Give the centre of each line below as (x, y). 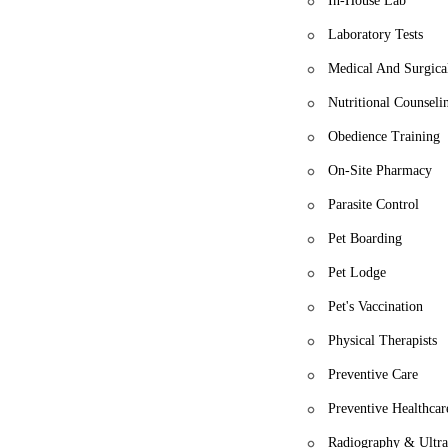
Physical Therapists (383, 340)
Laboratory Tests (376, 34)
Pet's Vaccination (376, 306)
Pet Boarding (365, 238)
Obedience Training (384, 136)
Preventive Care (373, 374)
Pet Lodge (357, 272)
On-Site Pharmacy (380, 170)
